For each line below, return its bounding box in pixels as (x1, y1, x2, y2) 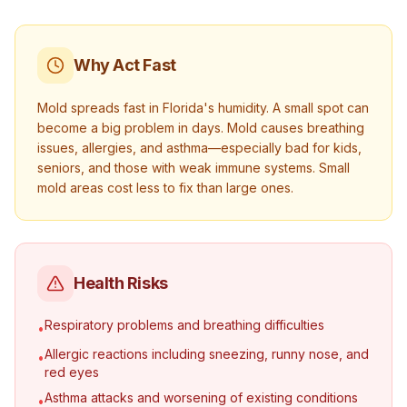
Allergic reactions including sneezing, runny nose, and (45, 346, 369, 362)
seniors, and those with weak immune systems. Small (37, 160, 350, 175)
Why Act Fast (74, 55, 176, 74)
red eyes (45, 364, 99, 380)
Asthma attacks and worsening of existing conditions (45, 390, 358, 405)
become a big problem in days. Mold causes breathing (37, 120, 364, 135)
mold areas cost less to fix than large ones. (37, 180, 293, 195)
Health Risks (74, 273, 168, 293)
